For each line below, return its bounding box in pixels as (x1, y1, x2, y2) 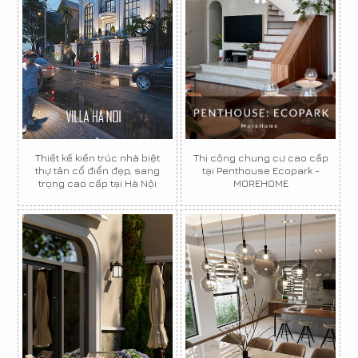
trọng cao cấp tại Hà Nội (38, 177, 157, 189)
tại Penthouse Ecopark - (201, 164, 320, 177)
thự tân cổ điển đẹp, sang (35, 164, 160, 177)
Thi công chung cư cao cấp (193, 151, 328, 164)
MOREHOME (233, 177, 288, 189)
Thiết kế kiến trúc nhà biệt (35, 151, 160, 164)
